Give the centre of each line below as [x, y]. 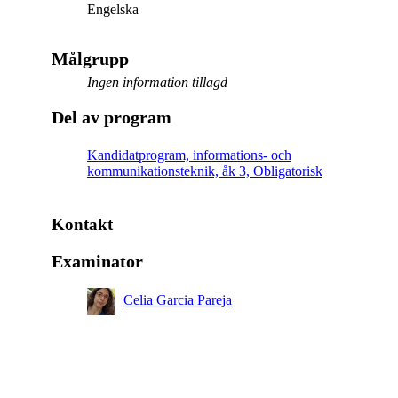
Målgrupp [90, 58]
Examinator [97, 261]
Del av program [111, 117]
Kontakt [82, 224]
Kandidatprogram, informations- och [189, 155]
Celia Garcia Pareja [178, 299]
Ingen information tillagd [157, 82]
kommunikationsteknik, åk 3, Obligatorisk [205, 171]
